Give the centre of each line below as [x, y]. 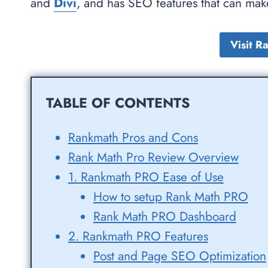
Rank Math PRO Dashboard [165, 217]
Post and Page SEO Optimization [179, 256]
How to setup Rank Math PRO [170, 197]
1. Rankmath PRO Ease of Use [146, 177]
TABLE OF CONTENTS [118, 103]
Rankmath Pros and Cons [133, 138]
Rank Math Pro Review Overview [153, 158]
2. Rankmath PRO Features [138, 237]
